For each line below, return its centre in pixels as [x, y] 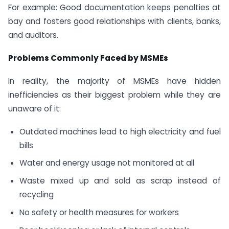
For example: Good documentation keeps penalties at [114, 8]
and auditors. [33, 35]
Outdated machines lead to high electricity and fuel [120, 131]
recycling [36, 195]
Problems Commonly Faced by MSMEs [88, 58]
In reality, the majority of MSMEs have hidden [114, 81]
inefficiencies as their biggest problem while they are [114, 95]
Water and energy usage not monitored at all [107, 163]
